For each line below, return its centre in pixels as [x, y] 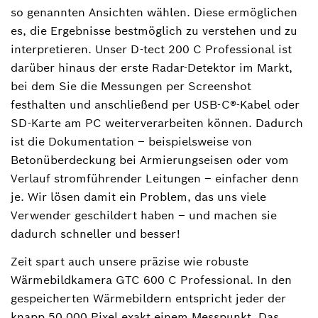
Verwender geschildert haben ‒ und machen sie [144, 215]
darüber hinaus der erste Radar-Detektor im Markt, [152, 67]
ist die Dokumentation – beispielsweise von [131, 141]
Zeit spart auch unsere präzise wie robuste [130, 261]
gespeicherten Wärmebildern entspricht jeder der [148, 298]
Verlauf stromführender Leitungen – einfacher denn [155, 178]
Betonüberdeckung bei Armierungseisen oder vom [150, 160]
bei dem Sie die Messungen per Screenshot [131, 86]
